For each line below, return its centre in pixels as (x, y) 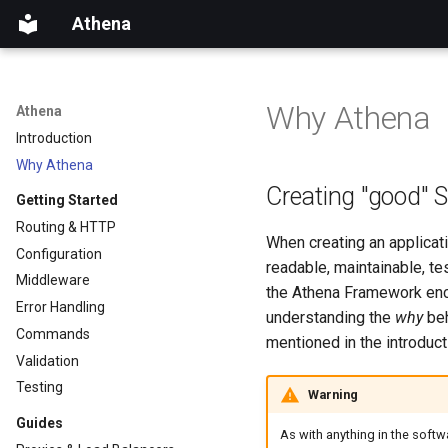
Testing (39, 387)
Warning (332, 394)
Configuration (59, 253)
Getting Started (67, 200)
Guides (39, 422)
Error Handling (60, 307)
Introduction (54, 137)
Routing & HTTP (66, 226)
